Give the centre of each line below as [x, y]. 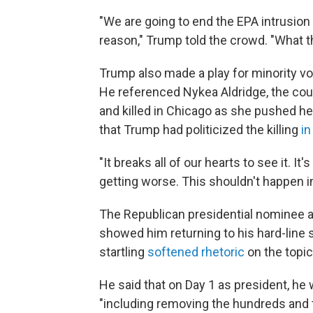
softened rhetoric [196, 252]
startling [123, 252]
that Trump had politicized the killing [200, 130]
